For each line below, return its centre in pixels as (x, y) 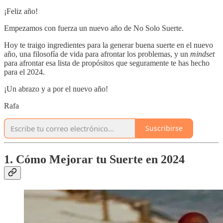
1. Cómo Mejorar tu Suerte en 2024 (94, 160)
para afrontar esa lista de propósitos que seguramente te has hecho (107, 63)
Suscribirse (164, 128)
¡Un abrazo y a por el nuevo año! (56, 89)
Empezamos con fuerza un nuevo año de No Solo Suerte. (94, 28)
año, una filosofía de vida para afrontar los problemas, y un (97, 54)
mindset (202, 54)
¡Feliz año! (21, 11)
